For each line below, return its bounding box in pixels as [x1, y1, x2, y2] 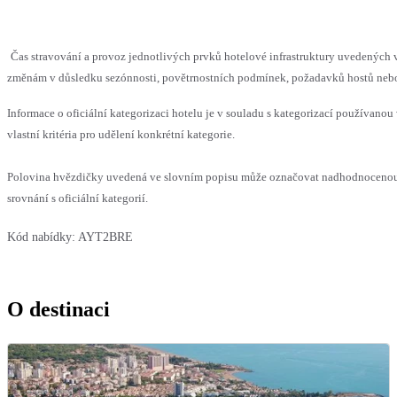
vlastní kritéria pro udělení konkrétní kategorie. [7, 128, 235, 142]
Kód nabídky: [7, 230, 75, 245]
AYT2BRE [78, 230, 133, 245]
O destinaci [7, 298, 110, 322]
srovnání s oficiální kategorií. [7, 191, 148, 206]
